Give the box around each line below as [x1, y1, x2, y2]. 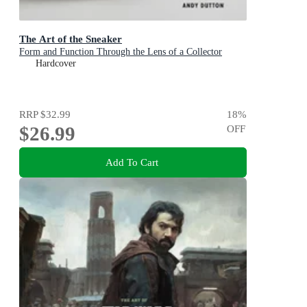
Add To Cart [105, 156, 158, 169]
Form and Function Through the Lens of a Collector [19, 46, 222, 57]
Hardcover [36, 58, 76, 69]
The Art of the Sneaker [19, 32, 122, 45]
